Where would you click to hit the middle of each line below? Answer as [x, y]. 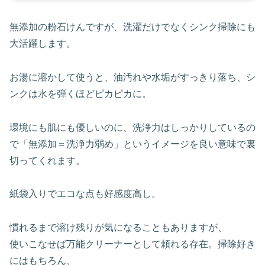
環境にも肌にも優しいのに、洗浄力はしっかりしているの [132, 127]
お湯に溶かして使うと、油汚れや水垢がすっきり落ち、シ [132, 77]
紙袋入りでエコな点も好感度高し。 [85, 194]
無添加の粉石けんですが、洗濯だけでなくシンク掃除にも [132, 27]
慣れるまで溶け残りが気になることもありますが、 [118, 228]
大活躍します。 [43, 43]
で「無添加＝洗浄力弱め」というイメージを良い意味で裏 [132, 144]
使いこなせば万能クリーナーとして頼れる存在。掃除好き [132, 244]
